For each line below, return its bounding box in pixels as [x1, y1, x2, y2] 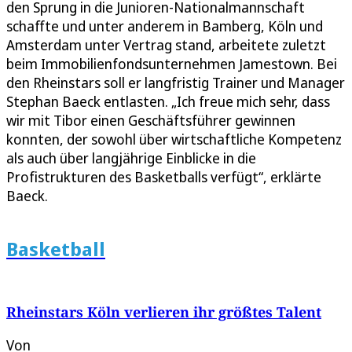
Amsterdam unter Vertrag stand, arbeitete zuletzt [6, 35, 326, 55]
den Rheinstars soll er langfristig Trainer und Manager [6, 73, 345, 93]
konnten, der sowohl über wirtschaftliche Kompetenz [6, 130, 342, 149]
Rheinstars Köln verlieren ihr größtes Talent [6, 302, 321, 322]
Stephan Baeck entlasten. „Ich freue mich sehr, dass [6, 92, 330, 112]
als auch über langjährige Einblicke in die [6, 148, 256, 168]
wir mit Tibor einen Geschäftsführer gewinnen [6, 111, 295, 130]
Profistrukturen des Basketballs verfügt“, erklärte [6, 167, 321, 187]
